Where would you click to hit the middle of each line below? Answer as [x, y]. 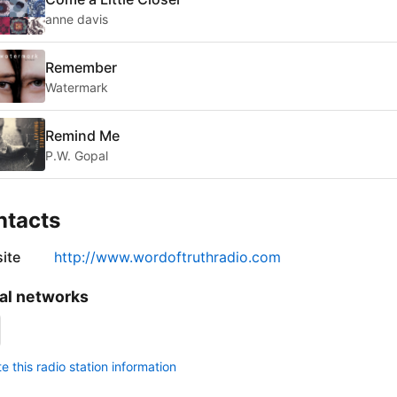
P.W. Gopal [77, 155]
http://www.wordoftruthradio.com [167, 257]
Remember [81, 67]
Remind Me [82, 135]
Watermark [77, 87]
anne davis [77, 19]
